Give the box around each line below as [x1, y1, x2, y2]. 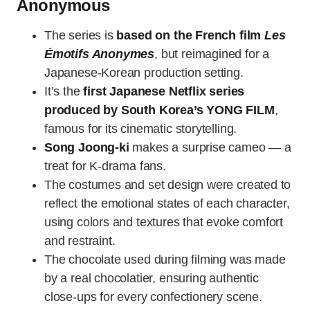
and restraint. [44, 234, 116, 248]
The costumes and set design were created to [44, 178, 291, 192]
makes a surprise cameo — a [129, 140, 291, 155]
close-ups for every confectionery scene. [44, 290, 262, 304]
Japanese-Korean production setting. [44, 66, 244, 80]
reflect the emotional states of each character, [44, 197, 290, 211]
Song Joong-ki [44, 140, 129, 155]
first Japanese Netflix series [83, 84, 245, 99]
